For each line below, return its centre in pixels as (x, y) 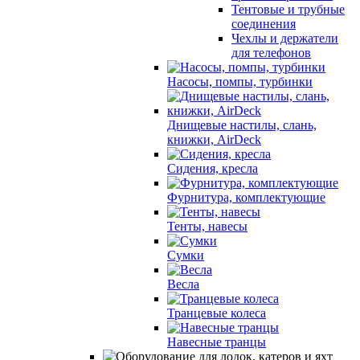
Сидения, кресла (213, 168)
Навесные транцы (217, 342)
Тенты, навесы (207, 226)
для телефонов (271, 52)
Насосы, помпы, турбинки (240, 81)
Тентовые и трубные (288, 9)
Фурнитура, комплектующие (246, 197)
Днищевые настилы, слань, (242, 125)
